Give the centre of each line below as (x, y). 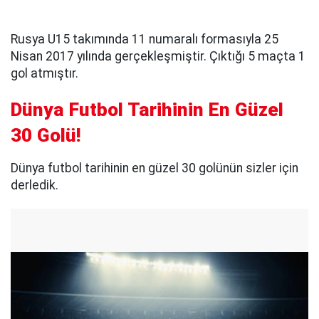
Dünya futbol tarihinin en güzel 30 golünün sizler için (155, 168)
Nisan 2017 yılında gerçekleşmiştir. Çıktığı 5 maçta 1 (158, 57)
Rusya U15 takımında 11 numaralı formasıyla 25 (145, 40)
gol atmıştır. (45, 74)
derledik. (36, 185)
